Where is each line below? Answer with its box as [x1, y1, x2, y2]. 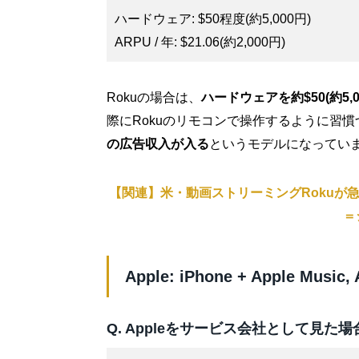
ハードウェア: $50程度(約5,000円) [115, 12, 311, 26]
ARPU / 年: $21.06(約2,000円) [115, 35, 285, 50]
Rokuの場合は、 [107, 90, 201, 104]
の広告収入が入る [107, 136, 209, 151]
